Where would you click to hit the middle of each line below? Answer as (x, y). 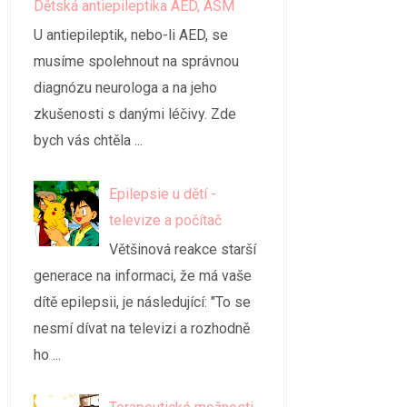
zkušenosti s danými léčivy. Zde (135, 114)
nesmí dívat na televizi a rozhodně (142, 328)
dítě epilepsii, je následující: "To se (142, 302)
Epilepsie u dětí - (163, 194)
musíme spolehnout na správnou (136, 62)
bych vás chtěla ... (88, 141)
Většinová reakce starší (183, 249)
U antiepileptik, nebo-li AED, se (131, 35)
